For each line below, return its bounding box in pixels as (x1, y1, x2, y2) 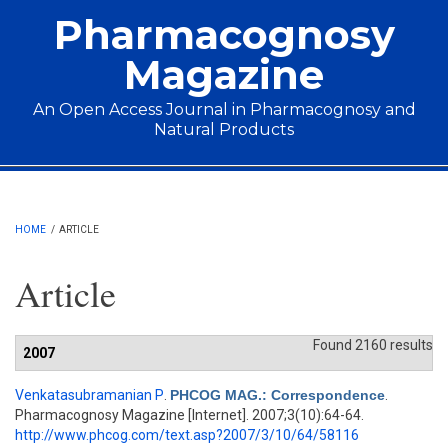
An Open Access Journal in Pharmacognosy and (32, 100, 416, 119)
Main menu (15, 163, 143, 201)
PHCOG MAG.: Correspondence (170, 387, 385, 403)
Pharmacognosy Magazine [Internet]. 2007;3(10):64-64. (15, 407, 364, 423)
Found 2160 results (313, 337, 433, 353)
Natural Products (154, 120, 294, 139)
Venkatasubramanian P (15, 387, 164, 403)
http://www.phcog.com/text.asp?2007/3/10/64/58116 (15, 427, 359, 443)
